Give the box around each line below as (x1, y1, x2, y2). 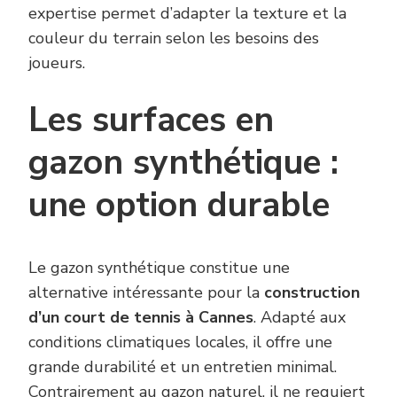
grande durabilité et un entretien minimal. (28, 356, 337, 378)
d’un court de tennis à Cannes (28, 307, 253, 329)
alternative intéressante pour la (28, 282, 264, 304)
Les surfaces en (28, 97, 274, 144)
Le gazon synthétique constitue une (28, 257, 290, 279)
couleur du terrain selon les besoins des (28, 27, 319, 50)
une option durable (28, 182, 330, 230)
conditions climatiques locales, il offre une (28, 331, 332, 354)
